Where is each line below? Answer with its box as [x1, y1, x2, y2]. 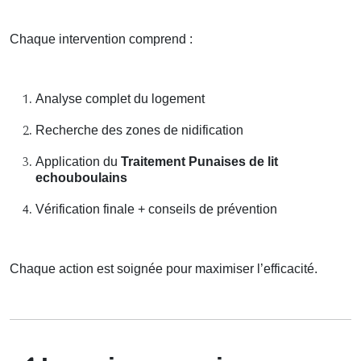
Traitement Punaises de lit [121, 154, 278, 168]
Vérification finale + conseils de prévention [35, 201, 277, 216]
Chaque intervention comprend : [10, 31, 193, 46]
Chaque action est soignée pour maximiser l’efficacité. [10, 261, 317, 276]
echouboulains [35, 170, 127, 185]
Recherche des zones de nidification [35, 122, 243, 137]
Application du [35, 154, 121, 168]
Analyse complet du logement [35, 91, 205, 106]
